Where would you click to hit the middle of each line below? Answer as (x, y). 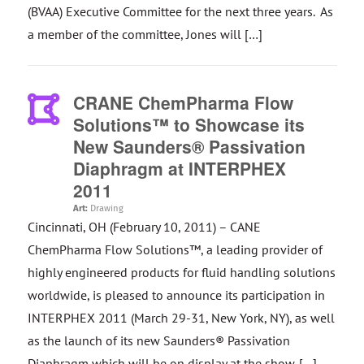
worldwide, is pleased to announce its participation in (176, 295)
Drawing (106, 208)
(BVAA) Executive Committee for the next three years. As (180, 11)
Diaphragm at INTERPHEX (179, 168)
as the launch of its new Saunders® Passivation (158, 340)
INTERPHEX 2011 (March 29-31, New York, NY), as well (181, 318)
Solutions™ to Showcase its (188, 124)
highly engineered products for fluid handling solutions (181, 272)
